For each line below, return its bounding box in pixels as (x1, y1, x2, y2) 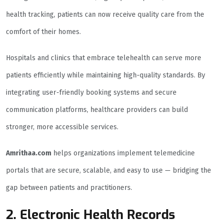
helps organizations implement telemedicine (51, 149, 195, 158)
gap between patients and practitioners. (6, 184, 132, 192)
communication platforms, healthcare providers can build (6, 106, 188, 114)
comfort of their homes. (6, 28, 81, 37)
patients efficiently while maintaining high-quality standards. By (6, 71, 205, 80)
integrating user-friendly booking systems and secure (6, 88, 177, 97)
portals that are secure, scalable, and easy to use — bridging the (6, 166, 211, 175)
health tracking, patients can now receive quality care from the (6, 10, 204, 19)
